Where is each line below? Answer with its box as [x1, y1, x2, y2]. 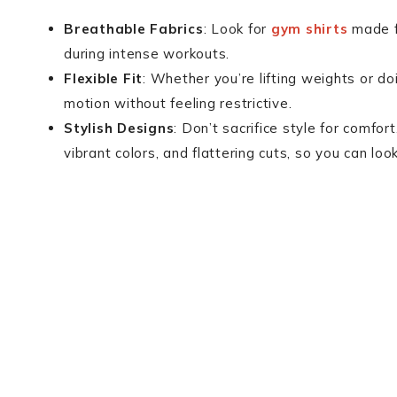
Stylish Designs [64, 120, 175, 136]
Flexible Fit [64, 70, 143, 87]
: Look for [203, 20, 271, 37]
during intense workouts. [64, 45, 230, 62]
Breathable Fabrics [64, 20, 204, 37]
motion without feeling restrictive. [64, 95, 292, 112]
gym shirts [270, 20, 348, 37]
